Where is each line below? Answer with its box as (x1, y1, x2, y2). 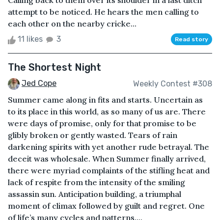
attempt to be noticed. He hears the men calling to (8, 7, 199, 17)
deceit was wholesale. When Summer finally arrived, (8, 154, 206, 164)
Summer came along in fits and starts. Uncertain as (8, 95, 203, 105)
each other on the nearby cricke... (8, 19, 137, 29)
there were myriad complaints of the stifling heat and (8, 165, 210, 176)
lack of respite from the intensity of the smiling (8, 177, 185, 188)
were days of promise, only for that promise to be (8, 118, 196, 129)
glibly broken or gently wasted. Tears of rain (8, 130, 177, 140)
